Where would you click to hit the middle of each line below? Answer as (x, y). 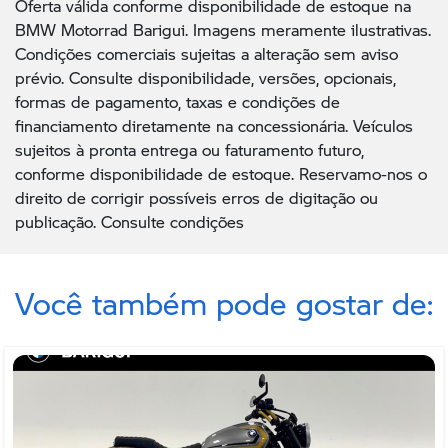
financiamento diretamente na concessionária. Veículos (214, 125)
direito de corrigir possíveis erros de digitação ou (196, 197)
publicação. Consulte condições (129, 221)
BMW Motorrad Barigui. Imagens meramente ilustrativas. (223, 29)
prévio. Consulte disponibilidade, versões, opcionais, (205, 77)
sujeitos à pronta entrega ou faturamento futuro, (189, 149)
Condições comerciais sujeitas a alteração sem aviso (206, 53)
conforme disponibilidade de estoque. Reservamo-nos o (221, 173)
